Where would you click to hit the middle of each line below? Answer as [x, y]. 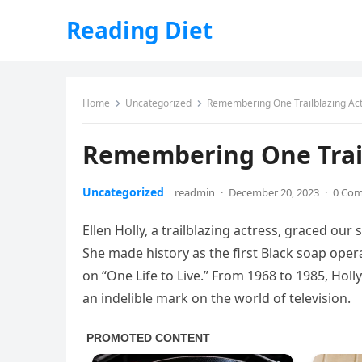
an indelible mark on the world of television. [217, 298]
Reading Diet [139, 30]
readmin [195, 192]
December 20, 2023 [274, 192]
